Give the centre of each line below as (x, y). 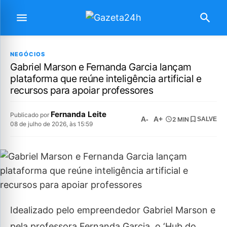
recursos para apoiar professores (82, 90)
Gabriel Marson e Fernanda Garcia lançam (101, 67)
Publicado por (30, 115)
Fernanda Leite (79, 114)
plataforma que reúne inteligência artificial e (106, 79)
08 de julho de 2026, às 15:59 (51, 124)
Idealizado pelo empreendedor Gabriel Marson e (113, 210)
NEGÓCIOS (28, 54)
